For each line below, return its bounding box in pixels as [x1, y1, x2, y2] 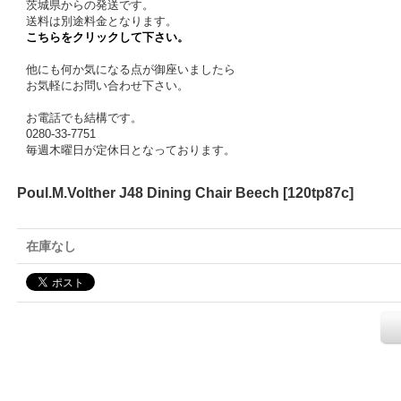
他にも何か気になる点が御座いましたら [26, 63, 235, 76]
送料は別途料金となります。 [26, 14, 177, 28]
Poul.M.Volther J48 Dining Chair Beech [17, 185, 279, 200]
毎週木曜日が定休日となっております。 [26, 143, 235, 157]
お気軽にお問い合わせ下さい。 [26, 79, 189, 92]
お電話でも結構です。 [26, 111, 142, 124]
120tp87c [287, 185, 349, 200]
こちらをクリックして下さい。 [26, 30, 189, 44]
